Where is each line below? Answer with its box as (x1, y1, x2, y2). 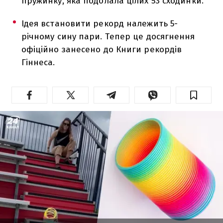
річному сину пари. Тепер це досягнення (21, 31, 195, 42)
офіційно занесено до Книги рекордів (21, 44, 182, 55)
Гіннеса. (21, 57, 55, 68)
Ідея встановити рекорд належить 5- (21, 18, 178, 29)
